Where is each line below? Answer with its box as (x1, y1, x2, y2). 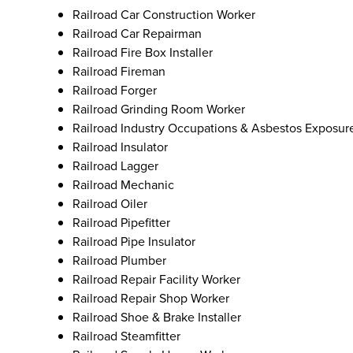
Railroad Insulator (72, 137, 168, 156)
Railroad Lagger (72, 156, 158, 175)
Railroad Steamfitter (72, 326, 180, 345)
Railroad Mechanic (72, 175, 174, 194)
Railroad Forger (72, 80, 157, 99)
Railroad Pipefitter (72, 213, 170, 232)
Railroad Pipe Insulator (72, 232, 195, 251)
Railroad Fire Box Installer (72, 43, 213, 61)
